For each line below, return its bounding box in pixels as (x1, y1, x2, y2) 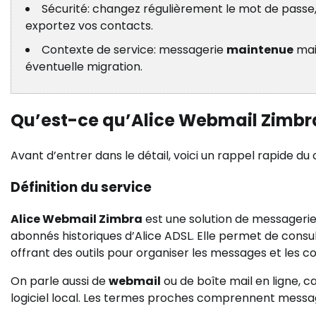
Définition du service (11, 178, 152, 197)
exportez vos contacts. (25, 18, 153, 35)
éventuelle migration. (25, 59, 142, 75)
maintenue (226, 42, 293, 59)
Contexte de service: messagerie (42, 42, 226, 59)
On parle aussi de (11, 272, 109, 289)
